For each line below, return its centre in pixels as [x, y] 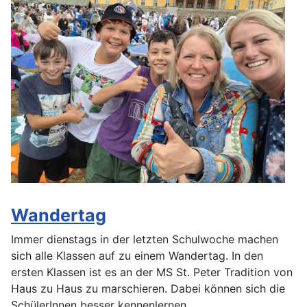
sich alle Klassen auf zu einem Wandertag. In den [137, 256]
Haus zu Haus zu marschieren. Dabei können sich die [148, 289]
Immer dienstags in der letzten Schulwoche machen [145, 240]
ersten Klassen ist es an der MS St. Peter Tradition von [152, 272]
